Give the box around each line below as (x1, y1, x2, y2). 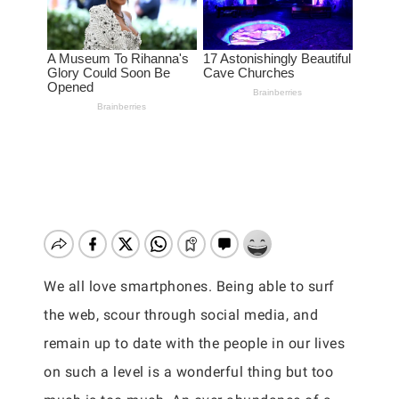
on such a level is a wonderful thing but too (44, 363, 333, 380)
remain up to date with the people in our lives (44, 335, 345, 352)
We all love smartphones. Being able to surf (44, 278, 335, 295)
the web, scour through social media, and (44, 306, 318, 323)
